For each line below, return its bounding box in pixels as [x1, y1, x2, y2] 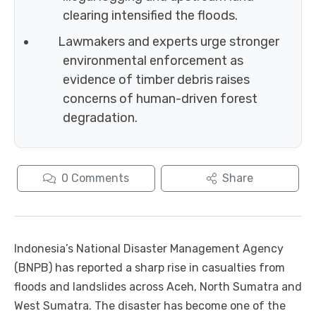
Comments [71, 171, 129, 186]
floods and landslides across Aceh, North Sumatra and [14, 280, 302, 294]
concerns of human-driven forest [63, 91, 257, 107]
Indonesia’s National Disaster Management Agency [14, 242, 284, 256]
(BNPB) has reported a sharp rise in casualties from [14, 261, 285, 275]
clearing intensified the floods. [63, 8, 238, 24]
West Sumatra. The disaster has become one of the [14, 299, 286, 313]
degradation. [63, 110, 138, 126]
